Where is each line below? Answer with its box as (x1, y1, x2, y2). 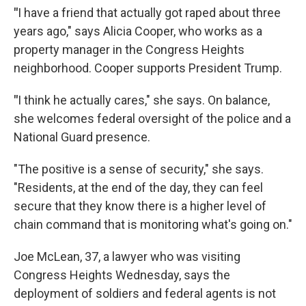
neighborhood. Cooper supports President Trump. (14, 61, 282, 75)
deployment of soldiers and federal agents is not (14, 286, 276, 301)
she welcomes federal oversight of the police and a (14, 111, 291, 126)
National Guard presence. (14, 130, 150, 144)
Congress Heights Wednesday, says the (14, 268, 230, 282)
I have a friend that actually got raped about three (18, 5, 281, 20)
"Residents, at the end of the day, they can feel (14, 180, 263, 195)
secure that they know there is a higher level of (14, 199, 266, 213)
